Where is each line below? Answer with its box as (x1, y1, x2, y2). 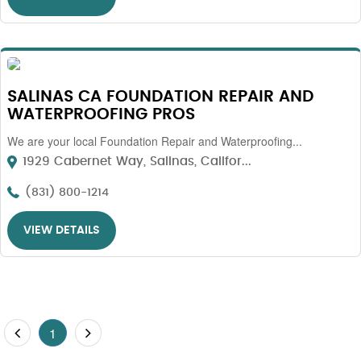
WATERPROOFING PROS (7, 106, 195, 122)
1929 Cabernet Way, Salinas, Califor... (19, 156, 251, 168)
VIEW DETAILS (23, 225, 100, 236)
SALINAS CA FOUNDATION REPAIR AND (7, 89, 313, 105)
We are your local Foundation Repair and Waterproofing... (7, 133, 302, 149)
